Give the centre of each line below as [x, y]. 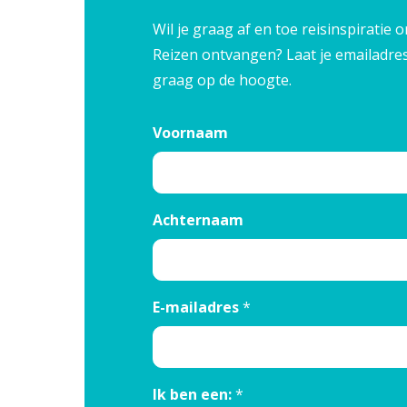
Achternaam [198, 219]
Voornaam [190, 132]
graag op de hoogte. [222, 79]
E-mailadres [195, 308]
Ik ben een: [192, 395]
